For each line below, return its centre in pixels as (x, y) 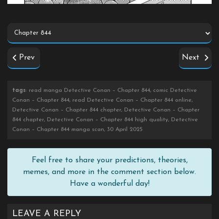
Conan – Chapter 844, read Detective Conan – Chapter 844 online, (102, 100)
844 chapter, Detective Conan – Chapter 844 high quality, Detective (105, 120)
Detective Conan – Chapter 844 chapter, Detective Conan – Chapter (106, 110)
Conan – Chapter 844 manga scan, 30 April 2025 (77, 129)
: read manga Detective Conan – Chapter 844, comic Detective (111, 90)
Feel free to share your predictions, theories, (109, 160)
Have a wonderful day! (109, 184)
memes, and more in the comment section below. (109, 172)
